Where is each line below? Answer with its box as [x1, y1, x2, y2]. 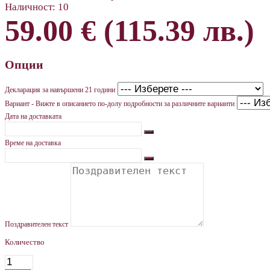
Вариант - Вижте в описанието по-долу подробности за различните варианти [5, 99, 234, 108]
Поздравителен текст [5, 219, 68, 228]
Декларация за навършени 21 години [5, 85, 115, 94]
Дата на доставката [5, 111, 61, 121]
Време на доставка [5, 138, 61, 147]
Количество [5, 237, 45, 246]
